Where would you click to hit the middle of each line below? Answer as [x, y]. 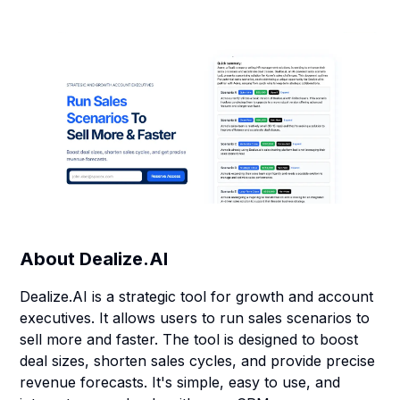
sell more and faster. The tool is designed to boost [189, 339]
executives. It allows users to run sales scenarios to [195, 318]
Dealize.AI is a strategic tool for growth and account [197, 296]
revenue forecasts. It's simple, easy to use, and [180, 382]
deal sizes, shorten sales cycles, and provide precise [198, 361]
